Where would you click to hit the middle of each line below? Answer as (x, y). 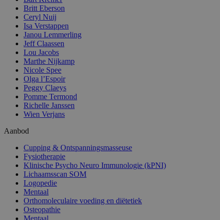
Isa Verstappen (46, 26)
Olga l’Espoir (44, 79)
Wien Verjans (44, 114)
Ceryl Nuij (40, 17)
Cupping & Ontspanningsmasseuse (78, 148)
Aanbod (16, 131)
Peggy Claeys (45, 88)
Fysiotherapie (44, 157)
